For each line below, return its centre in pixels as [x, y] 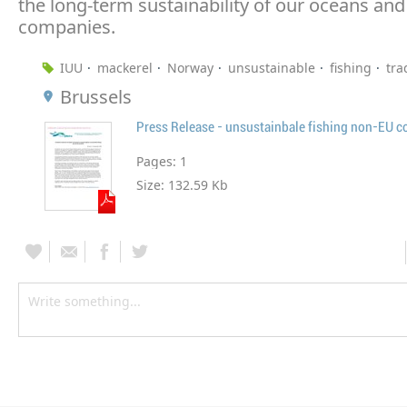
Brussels [96, 96]
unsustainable [272, 67]
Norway [190, 67]
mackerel [125, 67]
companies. [67, 26]
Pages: [158, 161]
